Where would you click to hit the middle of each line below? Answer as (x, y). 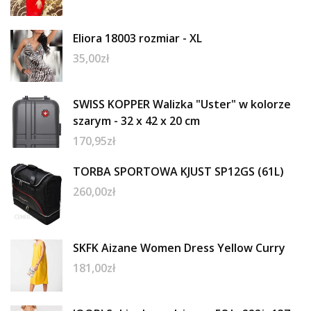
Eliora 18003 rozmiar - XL (137, 38)
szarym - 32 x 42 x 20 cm (136, 120)
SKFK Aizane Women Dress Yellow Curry (179, 247)
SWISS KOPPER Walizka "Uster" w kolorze (182, 104)
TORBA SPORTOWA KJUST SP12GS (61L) (178, 171)
